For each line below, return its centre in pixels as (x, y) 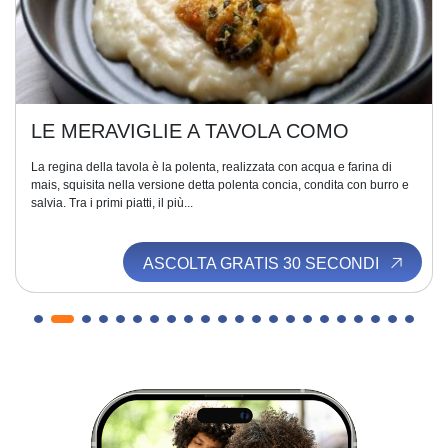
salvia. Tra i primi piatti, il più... (112, 203)
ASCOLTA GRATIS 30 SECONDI (262, 263)
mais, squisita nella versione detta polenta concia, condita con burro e (220, 185)
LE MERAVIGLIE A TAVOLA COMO (190, 131)
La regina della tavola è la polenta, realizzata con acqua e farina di (211, 167)
